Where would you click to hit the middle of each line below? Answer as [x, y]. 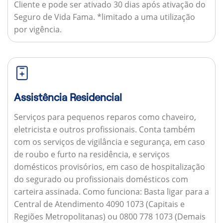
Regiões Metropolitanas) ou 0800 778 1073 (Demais [110, 216]
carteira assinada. [48, 191]
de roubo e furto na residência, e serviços [92, 154]
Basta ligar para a [175, 191]
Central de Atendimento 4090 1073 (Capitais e [99, 204]
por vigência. [38, 30]
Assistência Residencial [68, 98]
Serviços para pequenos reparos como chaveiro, [105, 117]
